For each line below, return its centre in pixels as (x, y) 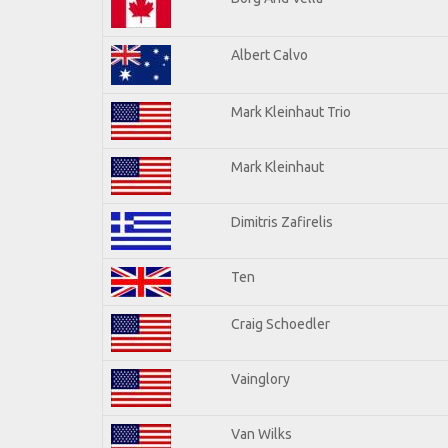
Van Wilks (261, 433)
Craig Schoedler (280, 323)
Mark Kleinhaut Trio (291, 111)
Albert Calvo (269, 54)
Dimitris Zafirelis (282, 221)
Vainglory (260, 378)
